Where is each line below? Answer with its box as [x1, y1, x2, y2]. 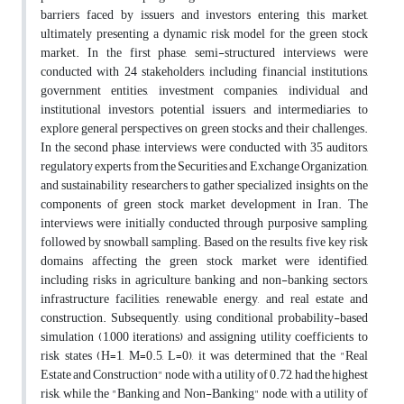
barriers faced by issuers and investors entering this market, [41, 3, 368, 28]
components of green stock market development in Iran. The [41, 192, 368, 217]
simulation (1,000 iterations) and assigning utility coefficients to [41, 325, 368, 350]
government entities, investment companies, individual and [41, 78, 368, 104]
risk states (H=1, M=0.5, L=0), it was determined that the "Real [41, 344, 368, 369]
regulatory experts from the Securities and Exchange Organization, [41, 154, 368, 179]
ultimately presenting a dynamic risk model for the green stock [41, 22, 368, 47]
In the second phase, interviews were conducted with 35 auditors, [41, 135, 368, 161]
